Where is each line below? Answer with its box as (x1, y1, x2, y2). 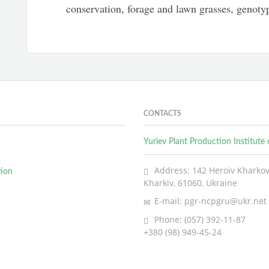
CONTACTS (144, 109, 181, 117)
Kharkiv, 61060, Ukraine (144, 177, 237, 189)
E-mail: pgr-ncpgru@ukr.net (152, 195, 267, 207)
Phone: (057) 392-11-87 (152, 213, 246, 225)
